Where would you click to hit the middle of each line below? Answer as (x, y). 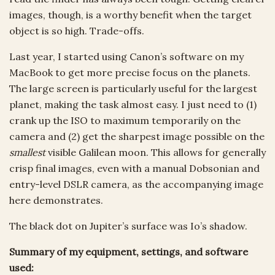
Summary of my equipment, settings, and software (129, 251)
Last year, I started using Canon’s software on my (126, 56)
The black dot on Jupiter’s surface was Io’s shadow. (128, 226)
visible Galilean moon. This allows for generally (156, 152)
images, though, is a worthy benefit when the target (130, 14)
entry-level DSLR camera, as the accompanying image (136, 184)
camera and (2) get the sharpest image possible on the (137, 136)
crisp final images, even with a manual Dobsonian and (134, 168)
